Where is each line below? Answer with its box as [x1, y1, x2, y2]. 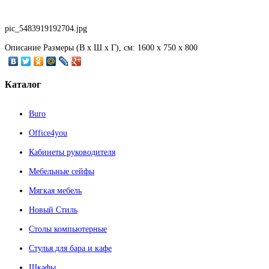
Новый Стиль [29, 205, 77, 214]
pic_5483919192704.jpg [5, 24, 87, 34]
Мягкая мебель [29, 186, 82, 195]
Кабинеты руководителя [29, 147, 115, 157]
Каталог [5, 79, 41, 89]
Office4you [29, 128, 67, 138]
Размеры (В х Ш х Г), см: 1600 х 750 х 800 [41, 43, 198, 53]
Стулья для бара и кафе [29, 243, 112, 253]
